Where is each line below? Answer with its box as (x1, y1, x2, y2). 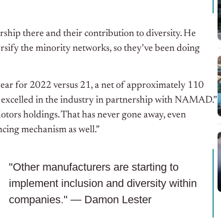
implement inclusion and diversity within (9, 177, 197, 189)
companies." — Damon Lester (9, 193, 151, 206)
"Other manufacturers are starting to (9, 160, 179, 173)
